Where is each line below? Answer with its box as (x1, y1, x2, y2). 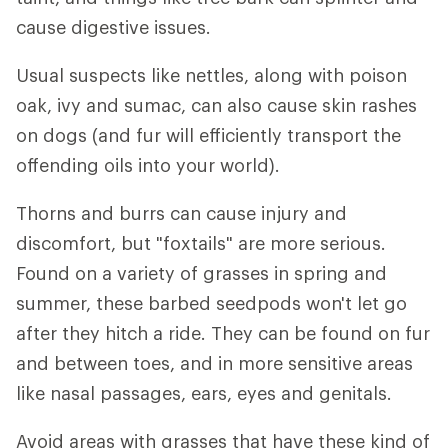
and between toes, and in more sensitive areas (16, 352, 413, 375)
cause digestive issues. (16, 16, 211, 39)
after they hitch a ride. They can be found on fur (16, 322, 430, 345)
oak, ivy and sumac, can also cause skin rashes (16, 94, 417, 117)
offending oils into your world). (16, 154, 280, 177)
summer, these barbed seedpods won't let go (16, 292, 407, 315)
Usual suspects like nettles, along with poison (16, 64, 407, 87)
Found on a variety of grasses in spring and (16, 262, 387, 285)
